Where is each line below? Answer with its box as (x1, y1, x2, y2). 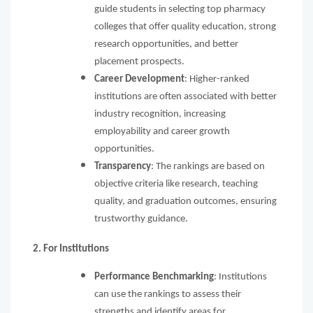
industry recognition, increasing (94, 108, 226, 119)
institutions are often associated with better (94, 91, 277, 102)
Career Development (94, 73, 184, 85)
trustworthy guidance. (94, 213, 190, 224)
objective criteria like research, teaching (94, 178, 258, 189)
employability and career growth (94, 126, 230, 137)
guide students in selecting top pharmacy (94, 3, 265, 15)
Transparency (94, 161, 151, 172)
